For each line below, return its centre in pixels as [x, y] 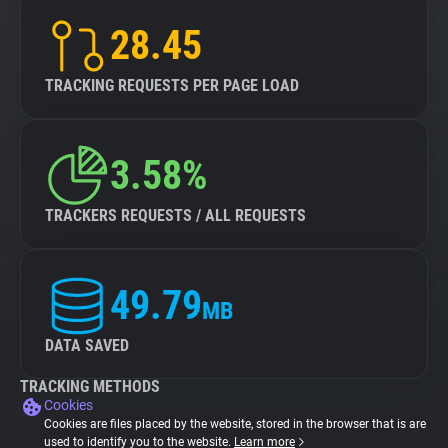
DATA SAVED [87, 345]
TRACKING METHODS [90, 386]
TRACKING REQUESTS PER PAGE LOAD [172, 85]
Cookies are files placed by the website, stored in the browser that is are [235, 424]
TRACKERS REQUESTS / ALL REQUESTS [175, 215]
